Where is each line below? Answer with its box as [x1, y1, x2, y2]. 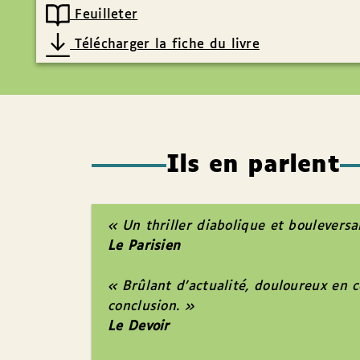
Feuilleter [70, 8, 138, 22]
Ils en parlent [166, 153, 340, 178]
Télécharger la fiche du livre [70, 38, 260, 52]
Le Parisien [108, 239, 181, 254]
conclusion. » [108, 300, 194, 314]
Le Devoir [108, 320, 170, 334]
